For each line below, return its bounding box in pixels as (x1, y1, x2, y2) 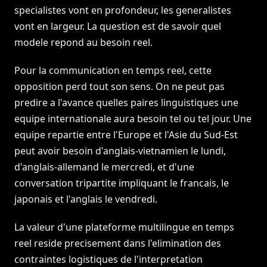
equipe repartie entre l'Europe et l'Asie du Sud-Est (14, 128, 238, 141)
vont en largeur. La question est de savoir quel (14, 20, 221, 33)
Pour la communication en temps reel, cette (14, 64, 212, 77)
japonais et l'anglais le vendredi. (14, 193, 157, 206)
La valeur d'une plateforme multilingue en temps (14, 221, 234, 234)
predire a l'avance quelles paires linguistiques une (14, 96, 238, 109)
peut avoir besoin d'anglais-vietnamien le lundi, (14, 144, 226, 157)
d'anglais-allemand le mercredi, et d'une (14, 160, 194, 173)
